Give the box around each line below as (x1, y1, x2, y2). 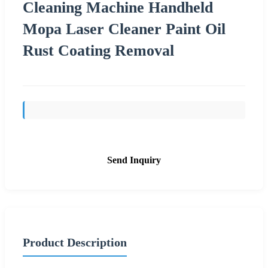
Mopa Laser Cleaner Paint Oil (23, 20, 226, 38)
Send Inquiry (107, 154, 161, 165)
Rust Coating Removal (23, 41, 174, 59)
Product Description (23, 235, 127, 249)
